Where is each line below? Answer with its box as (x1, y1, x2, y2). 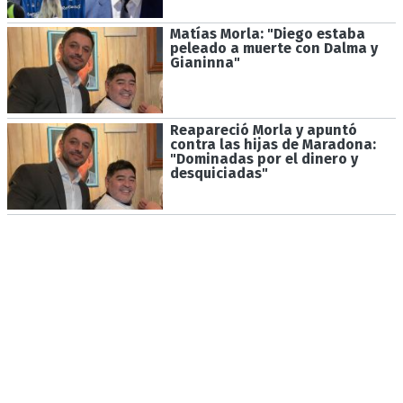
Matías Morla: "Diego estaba (169, 25, 365, 43)
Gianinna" (169, 54, 240, 72)
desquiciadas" (169, 165, 268, 183)
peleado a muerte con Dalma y (169, 40, 378, 58)
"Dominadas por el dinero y (169, 150, 358, 168)
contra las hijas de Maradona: (169, 136, 376, 154)
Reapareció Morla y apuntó (169, 121, 357, 139)
